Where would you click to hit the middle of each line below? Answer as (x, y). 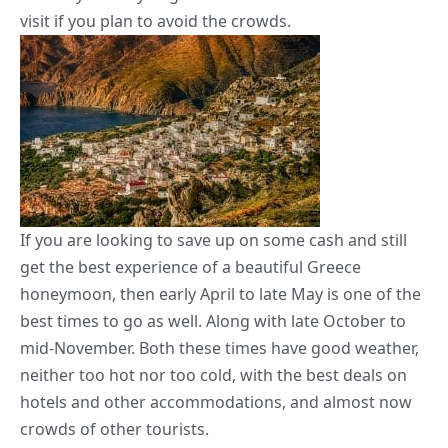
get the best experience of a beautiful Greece (190, 267)
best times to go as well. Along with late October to (213, 321)
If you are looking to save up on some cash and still (213, 240)
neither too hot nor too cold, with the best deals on (213, 375)
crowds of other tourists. (114, 429)
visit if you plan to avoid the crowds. (155, 21)
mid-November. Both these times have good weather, (219, 348)
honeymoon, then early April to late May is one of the (220, 294)
